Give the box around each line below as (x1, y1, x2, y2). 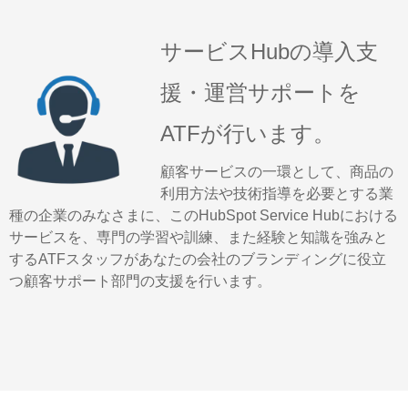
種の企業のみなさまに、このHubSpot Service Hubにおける (9, 207, 398, 223)
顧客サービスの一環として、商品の (160, 163, 393, 179)
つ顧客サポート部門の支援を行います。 (9, 272, 271, 289)
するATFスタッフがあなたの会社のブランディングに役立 (9, 250, 386, 267)
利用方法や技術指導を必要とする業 (160, 185, 393, 201)
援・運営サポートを (160, 79, 361, 105)
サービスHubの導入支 (160, 38, 378, 64)
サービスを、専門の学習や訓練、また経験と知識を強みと (9, 229, 388, 245)
